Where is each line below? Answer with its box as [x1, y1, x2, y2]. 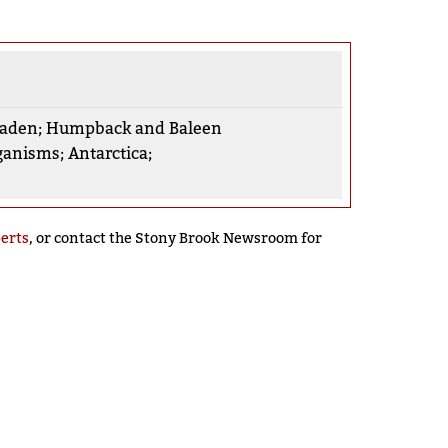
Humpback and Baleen [45, 118, 222, 140]
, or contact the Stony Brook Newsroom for [29, 229, 322, 248]
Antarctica [67, 143, 148, 165]
